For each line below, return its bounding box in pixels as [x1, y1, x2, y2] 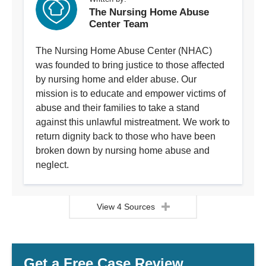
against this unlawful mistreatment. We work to [36, 117, 230, 128]
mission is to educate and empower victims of [36, 88, 226, 99]
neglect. [36, 160, 69, 170]
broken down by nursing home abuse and [36, 145, 210, 156]
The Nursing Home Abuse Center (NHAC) [36, 46, 212, 56]
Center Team [89, 18, 148, 30]
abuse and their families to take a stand [36, 103, 199, 113]
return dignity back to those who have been [36, 131, 216, 142]
